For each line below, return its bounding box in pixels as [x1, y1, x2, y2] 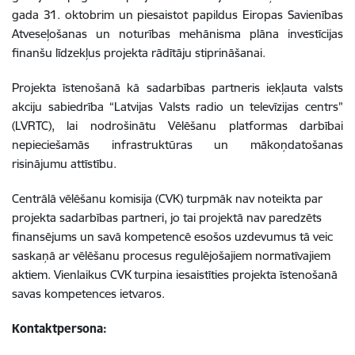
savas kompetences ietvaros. [12, 285, 165, 301]
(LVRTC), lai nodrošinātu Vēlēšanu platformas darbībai [12, 117, 343, 133]
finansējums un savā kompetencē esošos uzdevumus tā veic [12, 228, 333, 244]
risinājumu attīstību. [12, 155, 120, 171]
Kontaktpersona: [12, 320, 107, 336]
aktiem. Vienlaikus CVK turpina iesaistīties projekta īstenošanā [12, 266, 338, 282]
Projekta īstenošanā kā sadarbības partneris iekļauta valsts [12, 79, 343, 95]
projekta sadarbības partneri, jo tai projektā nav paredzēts [12, 209, 322, 225]
